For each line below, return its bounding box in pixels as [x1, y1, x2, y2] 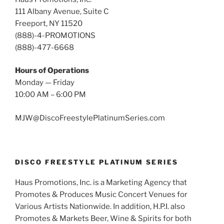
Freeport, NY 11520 [15, 18, 82, 28]
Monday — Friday [15, 78, 74, 87]
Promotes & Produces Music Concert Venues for [15, 189, 187, 199]
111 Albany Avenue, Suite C [15, 6, 109, 16]
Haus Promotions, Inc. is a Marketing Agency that [15, 177, 187, 187]
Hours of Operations [15, 66, 89, 75]
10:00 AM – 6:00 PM [15, 90, 86, 99]
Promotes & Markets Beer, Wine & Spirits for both [15, 213, 191, 223]
